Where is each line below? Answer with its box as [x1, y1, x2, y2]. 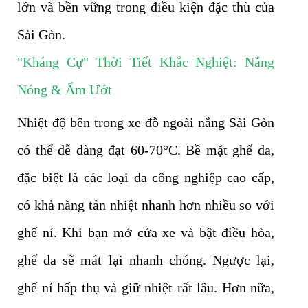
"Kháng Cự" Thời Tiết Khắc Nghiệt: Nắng [17, 54, 274, 70]
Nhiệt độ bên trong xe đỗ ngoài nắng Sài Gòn [17, 115, 274, 131]
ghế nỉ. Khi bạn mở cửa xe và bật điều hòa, [17, 225, 274, 241]
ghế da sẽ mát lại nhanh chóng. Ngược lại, [17, 252, 274, 268]
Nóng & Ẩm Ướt [17, 82, 112, 98]
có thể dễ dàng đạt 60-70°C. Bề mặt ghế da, [17, 142, 274, 158]
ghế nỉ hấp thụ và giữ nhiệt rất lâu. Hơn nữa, [17, 280, 274, 296]
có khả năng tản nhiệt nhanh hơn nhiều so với [17, 197, 274, 213]
